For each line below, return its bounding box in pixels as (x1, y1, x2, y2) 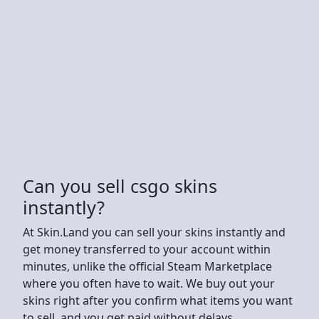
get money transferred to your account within (23, 241, 271, 257)
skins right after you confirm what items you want (23, 292, 293, 308)
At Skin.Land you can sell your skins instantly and (23, 224, 286, 240)
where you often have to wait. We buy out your (23, 275, 275, 291)
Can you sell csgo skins (23, 173, 217, 198)
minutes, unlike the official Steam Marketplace (23, 258, 272, 274)
